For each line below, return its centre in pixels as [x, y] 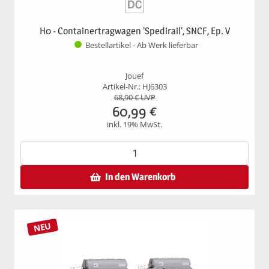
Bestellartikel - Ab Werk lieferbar [142, 46]
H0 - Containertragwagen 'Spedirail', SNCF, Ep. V [134, 31]
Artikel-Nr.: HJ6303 [134, 86]
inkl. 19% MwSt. [134, 124]
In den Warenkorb [140, 177]
